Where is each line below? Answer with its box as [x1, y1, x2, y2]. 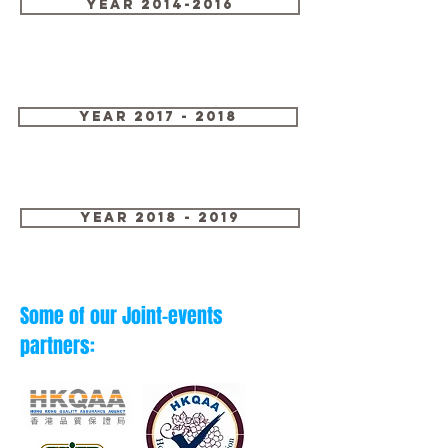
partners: [20, 331, 95, 361]
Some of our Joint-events [20, 301, 223, 331]
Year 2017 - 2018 [78, 108, 238, 125]
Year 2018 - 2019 [80, 209, 240, 226]
